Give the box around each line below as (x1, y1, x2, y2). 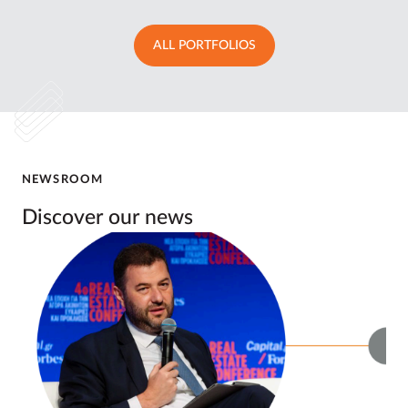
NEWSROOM (22, 173, 104, 186)
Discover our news (22, 206, 193, 228)
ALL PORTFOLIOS (152, 38, 256, 52)
